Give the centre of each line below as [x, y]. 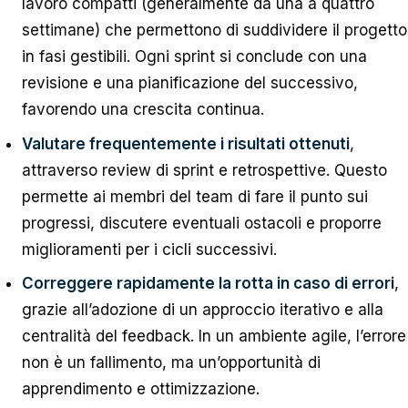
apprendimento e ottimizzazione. [140, 389]
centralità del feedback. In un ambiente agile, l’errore [214, 337]
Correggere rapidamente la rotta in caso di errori [208, 284]
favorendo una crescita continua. [143, 110]
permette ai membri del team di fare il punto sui [194, 196]
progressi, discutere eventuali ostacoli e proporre [201, 223]
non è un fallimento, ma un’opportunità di [171, 363]
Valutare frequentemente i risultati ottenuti [185, 143]
